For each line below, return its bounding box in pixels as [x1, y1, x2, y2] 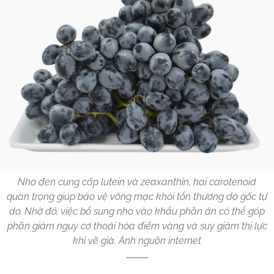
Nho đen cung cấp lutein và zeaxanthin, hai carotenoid [18, 176, 256, 188]
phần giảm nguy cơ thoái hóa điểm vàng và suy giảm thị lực [7, 220, 267, 232]
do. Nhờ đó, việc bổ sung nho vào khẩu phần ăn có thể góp [9, 205, 265, 217]
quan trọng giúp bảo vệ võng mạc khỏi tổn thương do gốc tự [7, 190, 267, 202]
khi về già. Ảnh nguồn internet [73, 234, 201, 246]
